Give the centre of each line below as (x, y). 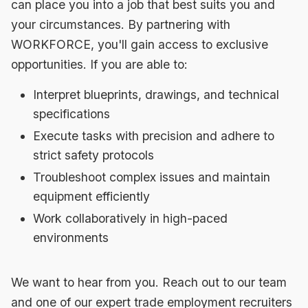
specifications (71, 113)
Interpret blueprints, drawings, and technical (156, 94)
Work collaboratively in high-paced (130, 218)
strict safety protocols (93, 155)
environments (71, 237)
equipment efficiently (91, 196)
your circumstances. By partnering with (121, 24)
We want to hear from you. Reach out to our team (149, 282)
